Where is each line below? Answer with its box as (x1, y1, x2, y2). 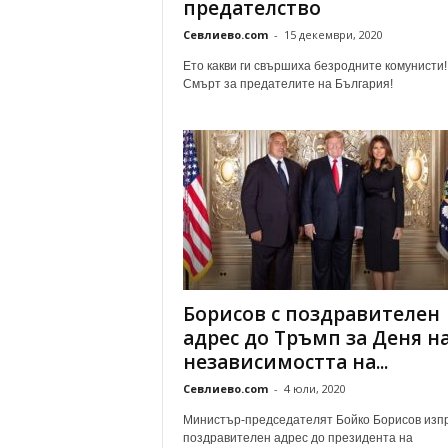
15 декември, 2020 (283, 27, 383, 42)
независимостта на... (182, 349, 388, 375)
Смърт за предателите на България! (182, 77, 393, 91)
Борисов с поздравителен (182, 301, 440, 327)
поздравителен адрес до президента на (182, 431, 413, 445)
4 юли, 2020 (283, 381, 346, 396)
